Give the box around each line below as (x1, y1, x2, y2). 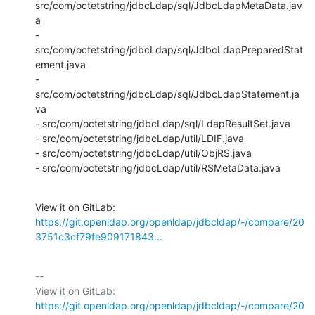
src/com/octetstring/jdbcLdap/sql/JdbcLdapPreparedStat (35, 43, 303, 56)
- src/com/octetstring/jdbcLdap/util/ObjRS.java (35, 146, 252, 159)
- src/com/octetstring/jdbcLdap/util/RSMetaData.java (35, 161, 281, 174)
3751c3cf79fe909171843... (35, 230, 162, 243)
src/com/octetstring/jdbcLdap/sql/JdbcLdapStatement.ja (35, 87, 300, 100)
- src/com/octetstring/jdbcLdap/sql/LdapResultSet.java (35, 117, 290, 129)
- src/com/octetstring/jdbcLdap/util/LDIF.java (35, 131, 244, 144)
